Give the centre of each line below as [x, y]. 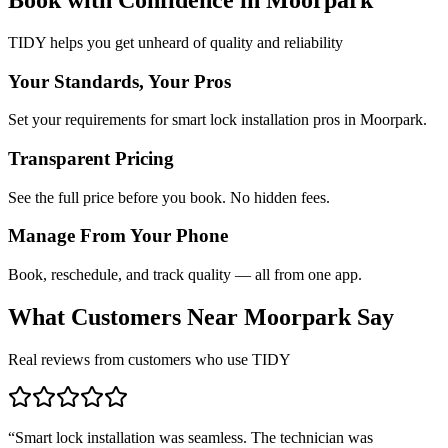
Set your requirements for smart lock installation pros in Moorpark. [217, 120]
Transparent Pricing [91, 158]
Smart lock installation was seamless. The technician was [194, 437]
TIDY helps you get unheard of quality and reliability [175, 42]
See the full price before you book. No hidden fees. [169, 197]
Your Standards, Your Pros [119, 81]
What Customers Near [126, 317]
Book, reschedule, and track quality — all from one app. [185, 275]
